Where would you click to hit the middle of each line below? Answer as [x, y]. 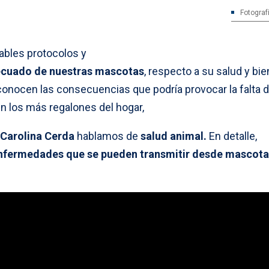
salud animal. [174, 136]
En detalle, [232, 136]
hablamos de [107, 136]
